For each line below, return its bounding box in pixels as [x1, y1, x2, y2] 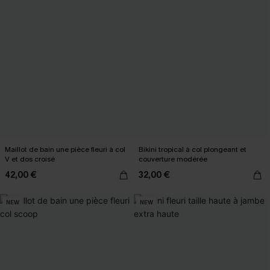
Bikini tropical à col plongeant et [139, 145, 246, 154]
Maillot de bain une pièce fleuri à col [5, 145, 125, 154]
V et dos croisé [5, 154, 55, 164]
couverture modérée [139, 154, 207, 164]
